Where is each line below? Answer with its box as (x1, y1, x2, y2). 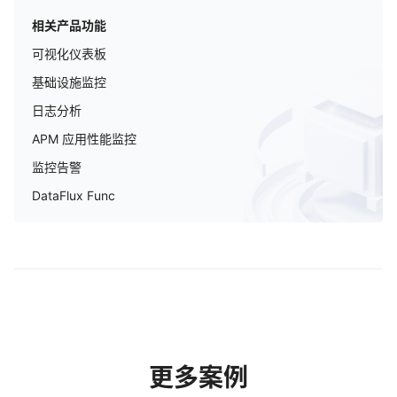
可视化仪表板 (32, 46, 106, 61)
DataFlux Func (32, 188, 115, 203)
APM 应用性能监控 (32, 131, 136, 146)
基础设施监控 (32, 74, 106, 90)
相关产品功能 (32, 18, 106, 33)
